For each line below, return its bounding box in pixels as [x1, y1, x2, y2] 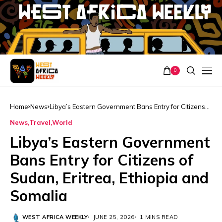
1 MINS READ [139, 213, 178, 221]
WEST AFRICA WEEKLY [22, 213, 88, 221]
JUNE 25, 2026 [93, 213, 135, 221]
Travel [29, 118, 51, 126]
